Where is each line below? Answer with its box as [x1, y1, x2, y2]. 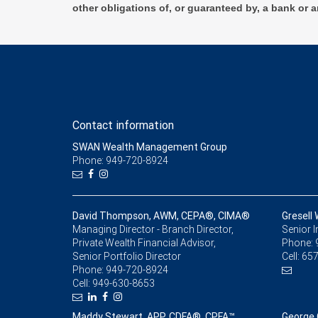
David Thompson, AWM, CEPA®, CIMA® [72, 209, 250, 223]
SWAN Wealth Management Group [72, 141, 227, 154]
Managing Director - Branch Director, [72, 223, 234, 236]
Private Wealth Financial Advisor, [72, 236, 216, 250]
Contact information [72, 118, 174, 133]
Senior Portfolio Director [72, 250, 181, 263]
